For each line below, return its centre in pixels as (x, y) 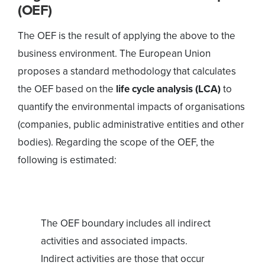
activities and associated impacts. (114, 241)
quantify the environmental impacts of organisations (131, 106)
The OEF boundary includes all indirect (125, 223)
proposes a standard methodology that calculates (127, 71)
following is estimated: (67, 160)
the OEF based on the (67, 89)
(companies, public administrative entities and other (131, 124)
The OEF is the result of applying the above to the (127, 35)
